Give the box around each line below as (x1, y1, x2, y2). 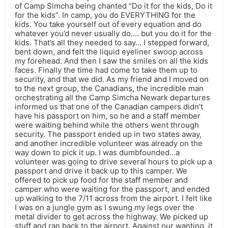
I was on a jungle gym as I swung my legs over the (15, 203, 194, 213)
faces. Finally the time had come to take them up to (15, 65, 197, 75)
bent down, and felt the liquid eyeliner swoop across (15, 47, 203, 57)
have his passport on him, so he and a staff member (15, 111, 201, 121)
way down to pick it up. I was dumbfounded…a (15, 148, 180, 158)
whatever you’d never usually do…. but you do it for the (15, 28, 212, 39)
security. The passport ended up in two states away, (15, 129, 202, 139)
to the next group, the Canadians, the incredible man (15, 83, 204, 94)
